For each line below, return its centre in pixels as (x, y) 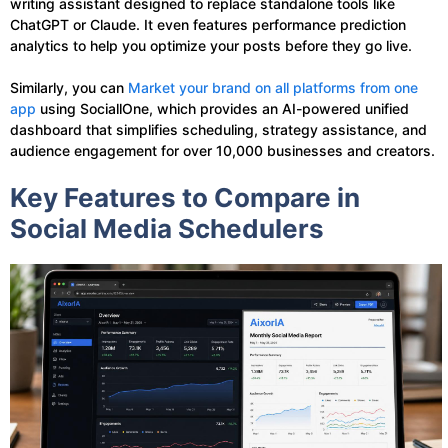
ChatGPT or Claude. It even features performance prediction (208, 24)
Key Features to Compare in (185, 197)
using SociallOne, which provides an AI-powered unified (222, 108)
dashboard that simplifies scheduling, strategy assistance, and (218, 129)
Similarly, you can (69, 87)
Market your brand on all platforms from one (273, 87)
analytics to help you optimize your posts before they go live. (211, 45)
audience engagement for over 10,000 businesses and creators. (222, 150)
